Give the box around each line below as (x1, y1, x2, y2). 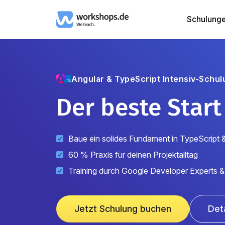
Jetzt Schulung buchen (74, 203, 171, 214)
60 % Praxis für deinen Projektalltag (68, 150, 198, 160)
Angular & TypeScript (71, 73, 160, 84)
